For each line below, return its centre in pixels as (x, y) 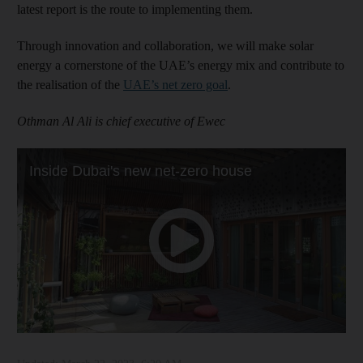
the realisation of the (70, 84)
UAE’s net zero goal (175, 84)
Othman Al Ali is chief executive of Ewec (121, 121)
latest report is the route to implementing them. (135, 9)
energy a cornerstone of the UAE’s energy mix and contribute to (181, 65)
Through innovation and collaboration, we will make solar (165, 45)
